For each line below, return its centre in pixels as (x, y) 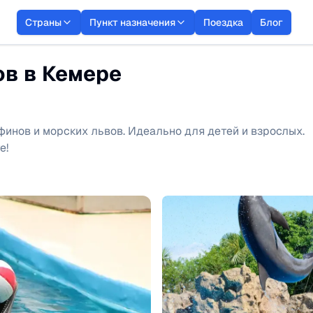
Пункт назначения (132, 22)
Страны (43, 22)
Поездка (223, 22)
